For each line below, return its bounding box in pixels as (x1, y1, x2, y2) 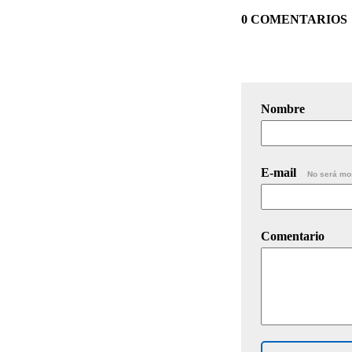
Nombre (261, 101, 305, 115)
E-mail (261, 165, 299, 179)
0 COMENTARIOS (241, 12, 347, 26)
